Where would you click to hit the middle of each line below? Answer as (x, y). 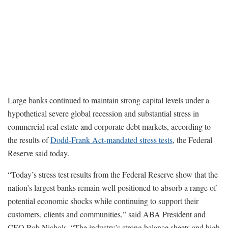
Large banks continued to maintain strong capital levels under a (108, 100)
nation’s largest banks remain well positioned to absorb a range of (112, 188)
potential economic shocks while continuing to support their (103, 201)
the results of (29, 140)
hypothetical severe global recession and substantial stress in (103, 113)
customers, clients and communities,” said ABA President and (107, 214)
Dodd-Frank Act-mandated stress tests (111, 140)
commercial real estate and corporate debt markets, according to (109, 127)
